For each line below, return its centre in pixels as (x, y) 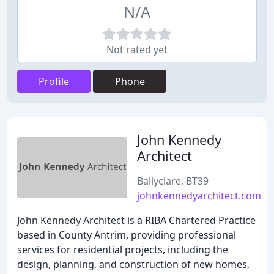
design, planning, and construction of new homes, (133, 264)
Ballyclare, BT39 (173, 181)
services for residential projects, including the (123, 250)
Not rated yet (137, 50)
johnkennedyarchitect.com (199, 196)
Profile (54, 81)
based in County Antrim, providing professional (127, 235)
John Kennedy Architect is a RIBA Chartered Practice (136, 220)
